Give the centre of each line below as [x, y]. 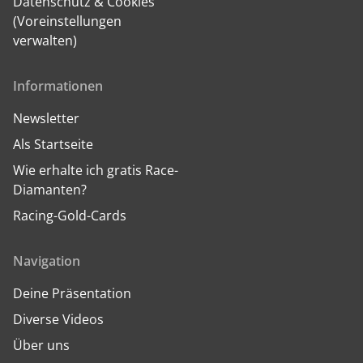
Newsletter [46, 118]
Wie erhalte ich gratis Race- [96, 170]
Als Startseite [53, 144]
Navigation [47, 261]
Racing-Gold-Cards [70, 216]
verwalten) [45, 41]
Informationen [58, 86]
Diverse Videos [58, 319]
